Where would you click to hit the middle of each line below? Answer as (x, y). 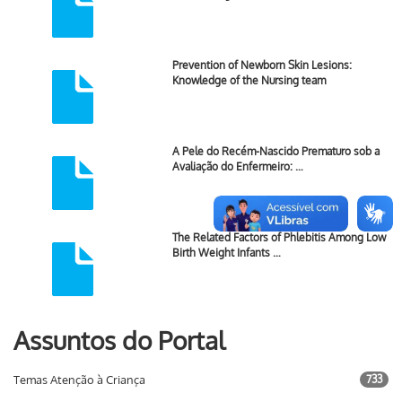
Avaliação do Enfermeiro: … (237, 166)
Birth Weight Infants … (226, 253)
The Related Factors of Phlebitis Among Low (279, 237)
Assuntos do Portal (119, 340)
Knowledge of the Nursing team (249, 80)
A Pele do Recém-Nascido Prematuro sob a (275, 151)
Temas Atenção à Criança (79, 380)
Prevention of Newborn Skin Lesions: (262, 65)
